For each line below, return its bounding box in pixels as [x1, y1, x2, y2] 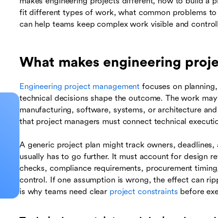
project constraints [109, 187, 178, 197]
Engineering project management [19, 82, 140, 91]
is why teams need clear [19, 187, 109, 197]
